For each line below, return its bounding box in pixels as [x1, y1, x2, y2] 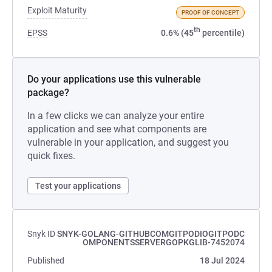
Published [27, 256, 64, 265]
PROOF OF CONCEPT [182, 9, 239, 16]
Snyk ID [27, 229, 55, 239]
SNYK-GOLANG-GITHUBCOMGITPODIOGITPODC [57, 229, 245, 239]
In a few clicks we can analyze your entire [27, 110, 204, 121]
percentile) [200, 28, 245, 38]
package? [27, 87, 69, 98]
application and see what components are [27, 123, 206, 135]
